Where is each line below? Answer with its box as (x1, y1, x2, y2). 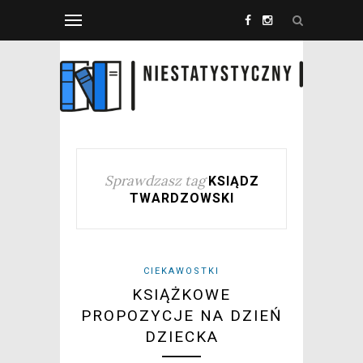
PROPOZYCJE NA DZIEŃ (80, 306, 283, 326)
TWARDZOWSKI (129, 190, 234, 207)
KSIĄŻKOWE (132, 285, 231, 305)
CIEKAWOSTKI (143, 266, 220, 277)
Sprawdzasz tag (104, 172, 205, 190)
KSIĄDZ (207, 173, 259, 190)
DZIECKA (144, 327, 219, 347)
